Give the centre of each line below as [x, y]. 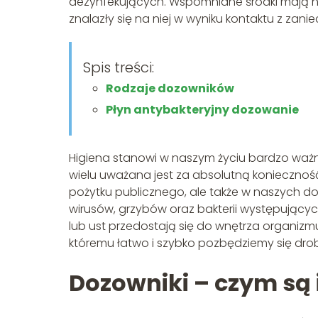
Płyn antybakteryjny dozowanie [202, 110]
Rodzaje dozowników [170, 89]
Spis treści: [119, 68]
